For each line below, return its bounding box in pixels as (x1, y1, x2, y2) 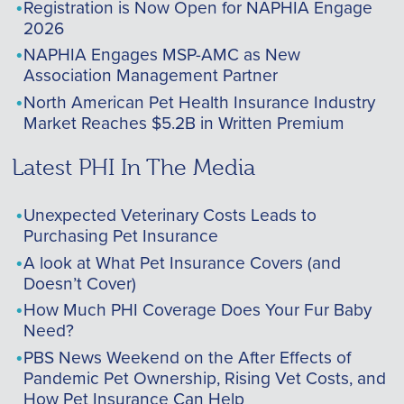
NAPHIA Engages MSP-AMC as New (23, 41, 300, 67)
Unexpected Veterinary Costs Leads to (23, 202, 317, 227)
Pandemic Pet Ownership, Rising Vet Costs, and (23, 364, 386, 390)
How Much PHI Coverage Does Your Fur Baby (23, 297, 372, 322)
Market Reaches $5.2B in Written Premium (23, 109, 344, 134)
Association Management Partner (23, 62, 278, 87)
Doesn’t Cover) (23, 270, 136, 295)
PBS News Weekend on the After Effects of (23, 344, 351, 369)
